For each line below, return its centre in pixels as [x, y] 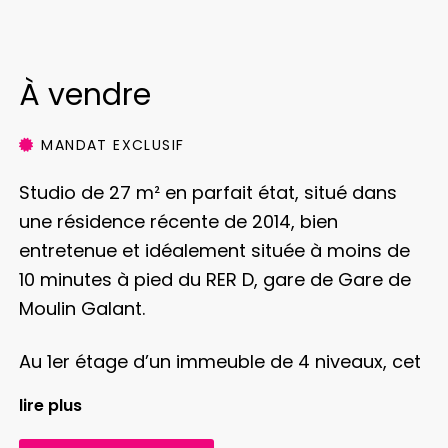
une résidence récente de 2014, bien [178, 222]
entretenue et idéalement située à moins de [214, 251]
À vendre [84, 95]
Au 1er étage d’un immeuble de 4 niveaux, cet [219, 362]
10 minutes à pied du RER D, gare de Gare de [214, 280]
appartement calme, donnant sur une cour [210, 391]
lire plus [50, 406]
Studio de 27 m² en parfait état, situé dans [207, 193]
